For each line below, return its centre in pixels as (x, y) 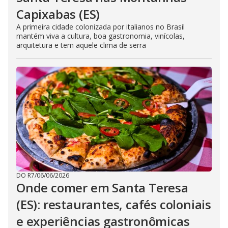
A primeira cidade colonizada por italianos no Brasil (101, 27)
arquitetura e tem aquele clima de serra (81, 45)
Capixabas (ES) (58, 14)
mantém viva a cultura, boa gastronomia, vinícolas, (101, 36)
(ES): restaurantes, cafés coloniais (114, 205)
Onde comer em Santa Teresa (102, 188)
